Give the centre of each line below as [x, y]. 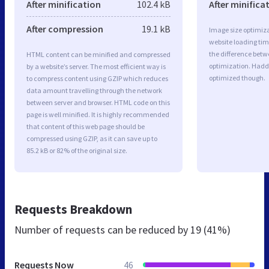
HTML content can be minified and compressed [98, 54]
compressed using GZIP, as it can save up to [92, 138]
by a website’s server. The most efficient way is [96, 66]
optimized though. [237, 77]
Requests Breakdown [73, 209]
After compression [65, 29]
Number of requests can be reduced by [102, 229]
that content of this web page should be [86, 126]
